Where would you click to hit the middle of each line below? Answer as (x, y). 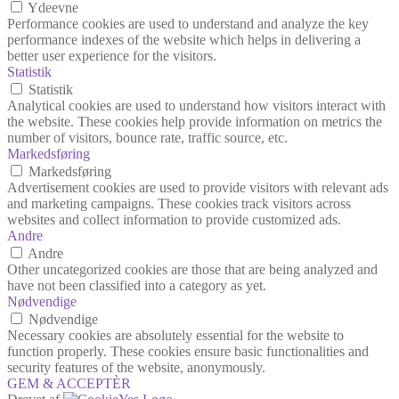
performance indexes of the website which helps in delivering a (184, 39)
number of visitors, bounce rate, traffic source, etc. (147, 137)
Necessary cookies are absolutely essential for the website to (175, 335)
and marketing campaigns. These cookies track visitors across (179, 203)
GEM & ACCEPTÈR (69, 383)
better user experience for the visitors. (112, 55)
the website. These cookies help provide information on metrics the (195, 121)
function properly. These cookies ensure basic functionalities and (188, 351)
